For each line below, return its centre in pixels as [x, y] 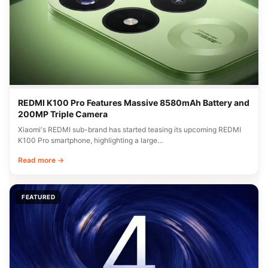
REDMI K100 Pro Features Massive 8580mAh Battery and [134, 103]
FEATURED [38, 197]
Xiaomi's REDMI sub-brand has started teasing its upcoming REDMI [130, 130]
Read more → [41, 160]
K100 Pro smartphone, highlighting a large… [91, 141]
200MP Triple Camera [63, 114]
